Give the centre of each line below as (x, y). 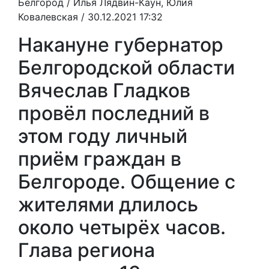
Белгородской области (126, 67)
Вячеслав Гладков (104, 90)
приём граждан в (100, 159)
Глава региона (86, 250)
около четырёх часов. (122, 227)
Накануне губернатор (121, 44)
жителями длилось (108, 204)
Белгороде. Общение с (127, 181)
